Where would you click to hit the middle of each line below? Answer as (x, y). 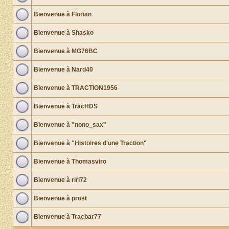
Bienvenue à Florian (63, 14)
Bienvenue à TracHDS (66, 106)
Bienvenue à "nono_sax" (70, 125)
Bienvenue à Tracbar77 (67, 217)
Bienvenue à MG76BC (66, 51)
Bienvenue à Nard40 (63, 70)
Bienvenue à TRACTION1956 (76, 88)
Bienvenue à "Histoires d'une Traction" (90, 143)
